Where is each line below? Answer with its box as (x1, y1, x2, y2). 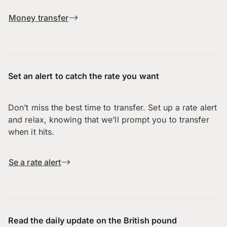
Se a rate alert (9, 157, 61, 168)
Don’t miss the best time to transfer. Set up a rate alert (8, 102, 217, 113)
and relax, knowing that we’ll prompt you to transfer (8, 115, 209, 125)
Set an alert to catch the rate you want (8, 71, 159, 82)
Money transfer (9, 13, 69, 23)
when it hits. (8, 127, 55, 137)
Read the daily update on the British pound (8, 215, 177, 226)
